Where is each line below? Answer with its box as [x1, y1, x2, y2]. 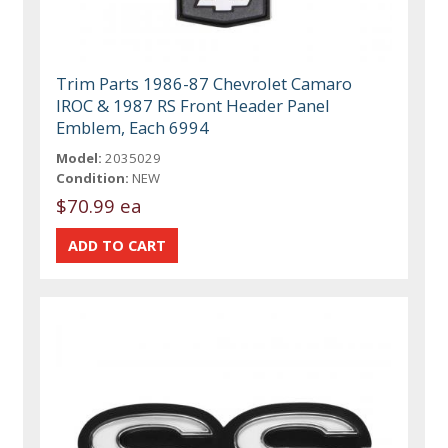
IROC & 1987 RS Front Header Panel [56, 94, 331, 118]
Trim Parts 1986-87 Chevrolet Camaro [56, 72, 353, 96]
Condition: [56, 169, 130, 188]
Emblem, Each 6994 [56, 116, 210, 140]
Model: [56, 149, 103, 168]
